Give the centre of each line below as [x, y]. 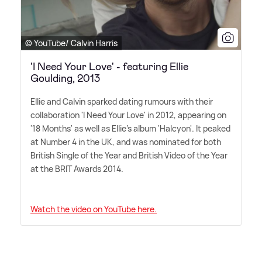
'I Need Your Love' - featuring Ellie [109, 66]
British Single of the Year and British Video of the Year [129, 155]
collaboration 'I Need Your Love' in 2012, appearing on [128, 115]
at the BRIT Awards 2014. [77, 168]
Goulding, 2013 [65, 78]
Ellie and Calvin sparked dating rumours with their [122, 101]
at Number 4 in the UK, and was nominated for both [126, 142]
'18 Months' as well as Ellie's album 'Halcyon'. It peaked [130, 128]
